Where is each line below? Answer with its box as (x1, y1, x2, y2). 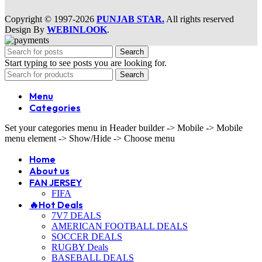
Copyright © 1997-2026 (5, 13, 96, 24)
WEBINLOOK (47, 24, 107, 35)
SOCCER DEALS (51, 231, 122, 242)
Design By (5, 24, 47, 35)
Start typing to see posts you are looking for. (5, 57, 167, 68)
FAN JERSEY (29, 176, 82, 188)
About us (29, 164, 70, 177)
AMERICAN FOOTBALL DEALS (51, 220, 188, 231)
